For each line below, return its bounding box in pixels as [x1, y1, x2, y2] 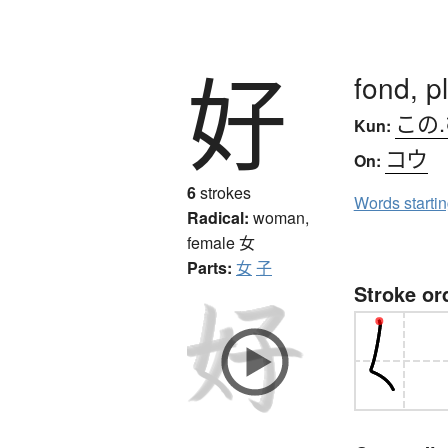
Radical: [187, 205, 249, 229]
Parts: [187, 255, 232, 279]
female [187, 230, 239, 254]
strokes [196, 180, 251, 204]
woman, [253, 205, 309, 229]
